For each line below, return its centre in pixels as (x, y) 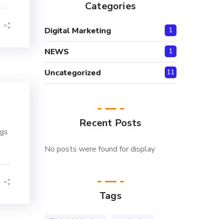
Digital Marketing (78, 31)
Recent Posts (110, 123)
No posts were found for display (100, 149)
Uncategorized (73, 73)
